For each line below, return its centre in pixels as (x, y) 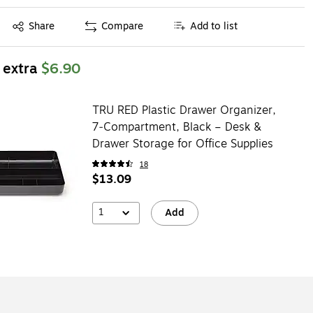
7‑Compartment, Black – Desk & (177, 127)
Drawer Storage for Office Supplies (182, 144)
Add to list (214, 27)
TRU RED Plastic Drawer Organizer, (184, 110)
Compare (123, 27)
